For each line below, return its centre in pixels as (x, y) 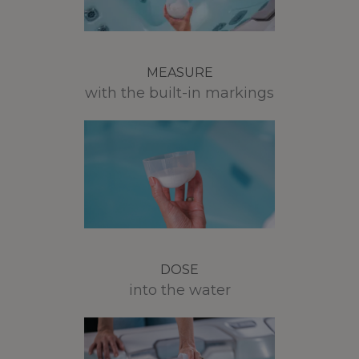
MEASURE (179, 73)
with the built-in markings (179, 93)
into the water (179, 290)
